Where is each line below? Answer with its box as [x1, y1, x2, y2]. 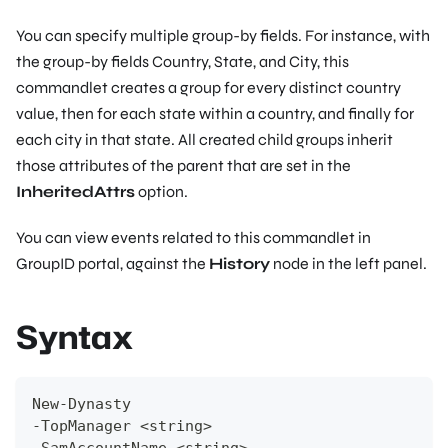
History [209, 253, 270, 273]
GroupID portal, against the [16, 253, 209, 273]
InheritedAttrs [16, 181, 135, 201]
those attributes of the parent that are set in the [16, 155, 351, 175]
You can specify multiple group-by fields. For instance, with [16, 25, 430, 45]
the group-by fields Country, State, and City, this [16, 51, 349, 71]
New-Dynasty [32, 394, 131, 413]
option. [135, 181, 188, 201]
